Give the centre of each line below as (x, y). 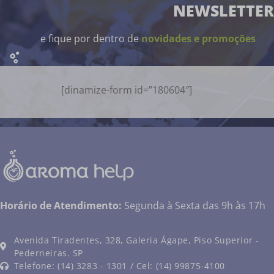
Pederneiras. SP (48, 253)
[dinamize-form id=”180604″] (127, 90)
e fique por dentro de (91, 38)
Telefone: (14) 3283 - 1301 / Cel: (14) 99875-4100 (119, 266)
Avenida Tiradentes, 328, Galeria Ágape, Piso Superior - (136, 240)
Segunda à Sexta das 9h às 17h (194, 205)
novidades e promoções (198, 38)
